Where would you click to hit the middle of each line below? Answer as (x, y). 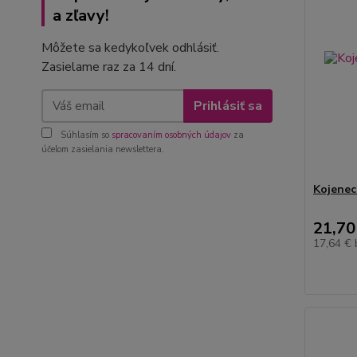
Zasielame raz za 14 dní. (109, 67)
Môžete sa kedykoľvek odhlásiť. (130, 48)
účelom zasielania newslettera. (103, 149)
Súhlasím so (85, 135)
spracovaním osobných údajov (171, 135)
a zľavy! (81, 16)
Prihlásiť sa (228, 106)
